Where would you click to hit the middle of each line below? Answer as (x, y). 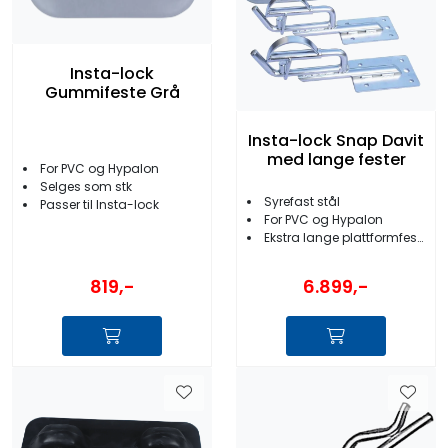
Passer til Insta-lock (99, 204)
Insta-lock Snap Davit (336, 140)
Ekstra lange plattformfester (340, 237)
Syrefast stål (302, 201)
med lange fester (336, 159)
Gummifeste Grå (112, 93)
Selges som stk (86, 186)
